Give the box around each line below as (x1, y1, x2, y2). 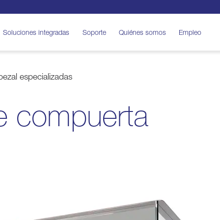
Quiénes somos (118, 28, 166, 36)
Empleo (179, 28, 202, 36)
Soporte (82, 28, 106, 36)
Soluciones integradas (3, 28, 70, 36)
